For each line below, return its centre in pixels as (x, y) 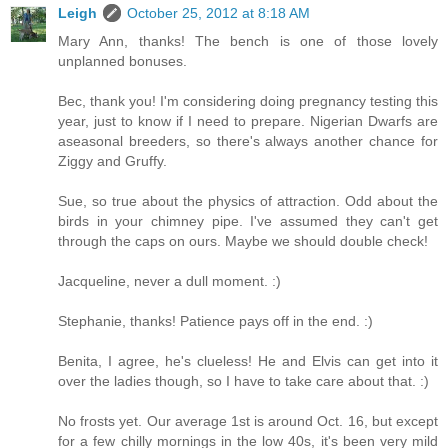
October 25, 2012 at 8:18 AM (218, 12)
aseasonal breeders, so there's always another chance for (248, 140)
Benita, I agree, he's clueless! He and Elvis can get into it (248, 360)
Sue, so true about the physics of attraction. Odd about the (248, 200)
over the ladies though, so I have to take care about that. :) (243, 380)
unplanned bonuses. (122, 60)
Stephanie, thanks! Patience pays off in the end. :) (215, 320)
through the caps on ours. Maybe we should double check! (243, 240)
